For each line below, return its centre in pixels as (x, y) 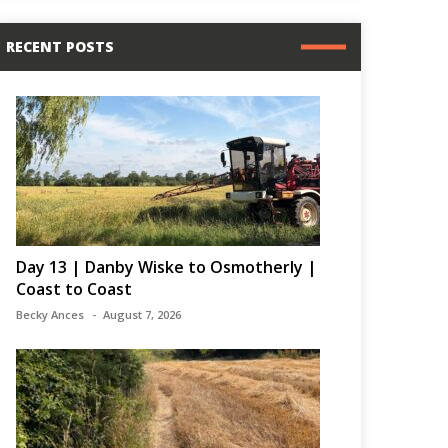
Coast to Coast (74, 289)
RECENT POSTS (60, 46)
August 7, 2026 (142, 314)
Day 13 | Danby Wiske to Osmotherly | (167, 267)
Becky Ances (50, 314)
